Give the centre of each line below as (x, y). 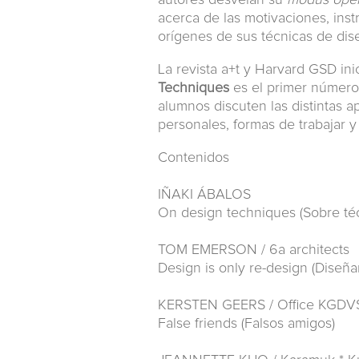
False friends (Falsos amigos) (246, 324)
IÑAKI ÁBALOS (204, 195)
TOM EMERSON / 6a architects (254, 250)
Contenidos (194, 158)
